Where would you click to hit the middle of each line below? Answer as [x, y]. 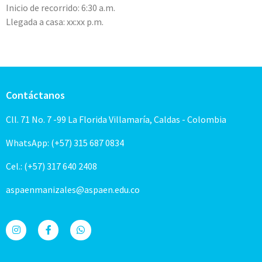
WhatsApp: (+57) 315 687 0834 [65, 142]
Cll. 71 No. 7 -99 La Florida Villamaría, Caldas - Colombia [116, 119]
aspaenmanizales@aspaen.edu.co [73, 189]
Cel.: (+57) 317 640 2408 [51, 166]
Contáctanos [35, 95]
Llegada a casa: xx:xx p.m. [55, 22]
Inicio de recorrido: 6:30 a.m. [61, 8]
